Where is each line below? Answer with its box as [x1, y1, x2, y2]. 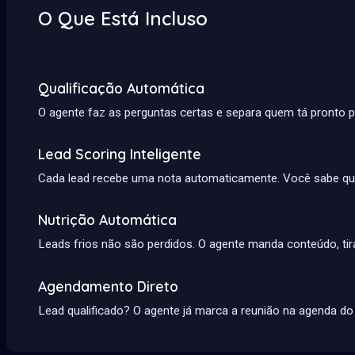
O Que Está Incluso [38, 6, 208, 31]
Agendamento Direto [38, 277, 178, 295]
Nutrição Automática [38, 211, 177, 229]
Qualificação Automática [38, 78, 204, 97]
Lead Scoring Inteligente [38, 145, 201, 163]
